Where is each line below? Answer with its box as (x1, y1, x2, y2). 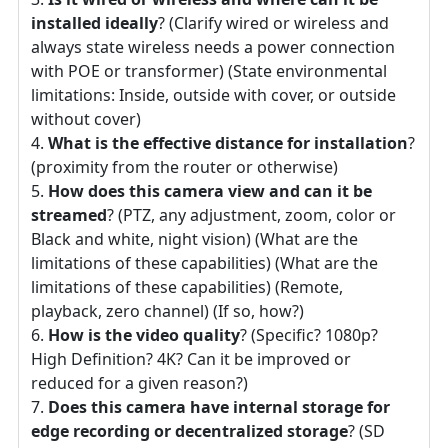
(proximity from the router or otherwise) (31, 155, 338, 178)
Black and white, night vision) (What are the (31, 227, 358, 250)
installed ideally (31, 11, 158, 34)
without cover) (31, 107, 141, 130)
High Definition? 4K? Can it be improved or (31, 347, 351, 370)
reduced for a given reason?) (31, 371, 248, 394)
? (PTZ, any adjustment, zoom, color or (107, 203, 396, 226)
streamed (31, 203, 107, 226)
